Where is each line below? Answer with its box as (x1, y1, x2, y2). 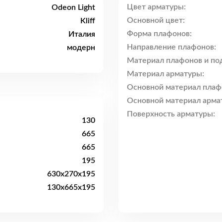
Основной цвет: (127, 16, 185, 25)
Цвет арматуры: (127, 3, 186, 11)
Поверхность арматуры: (127, 110, 215, 118)
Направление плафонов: (127, 43, 216, 52)
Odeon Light (52, 3, 95, 11)
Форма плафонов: (127, 30, 192, 38)
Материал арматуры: (127, 70, 204, 78)
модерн (67, 43, 95, 52)
